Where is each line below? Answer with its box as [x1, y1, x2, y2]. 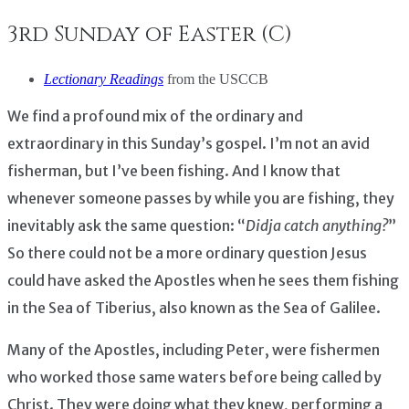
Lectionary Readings [44, 70, 163, 87]
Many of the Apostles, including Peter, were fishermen [7, 340, 380, 359]
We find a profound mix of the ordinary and [7, 106, 303, 125]
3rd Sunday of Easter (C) [7, 19, 292, 49]
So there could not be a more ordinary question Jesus [7, 243, 367, 262]
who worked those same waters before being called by [7, 367, 382, 386]
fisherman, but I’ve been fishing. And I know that [7, 161, 341, 180]
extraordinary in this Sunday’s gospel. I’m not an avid [7, 133, 370, 152]
